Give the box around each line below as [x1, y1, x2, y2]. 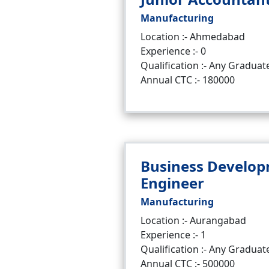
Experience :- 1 [141, 228, 206, 241]
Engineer [141, 173, 204, 193]
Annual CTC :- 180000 [141, 73, 235, 86]
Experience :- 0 [141, 44, 206, 58]
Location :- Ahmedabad [141, 30, 245, 43]
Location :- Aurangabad [141, 214, 246, 227]
